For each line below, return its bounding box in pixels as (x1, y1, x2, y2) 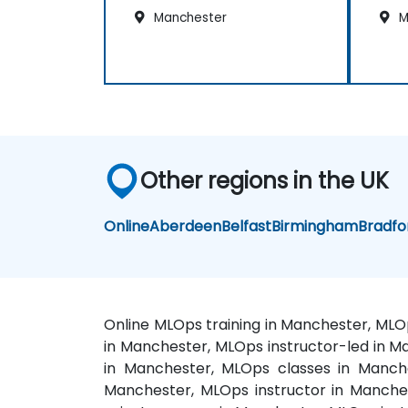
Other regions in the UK (140, 166, 390, 197)
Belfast (221, 216, 272, 238)
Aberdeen (149, 216, 222, 238)
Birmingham (271, 216, 359, 238)
